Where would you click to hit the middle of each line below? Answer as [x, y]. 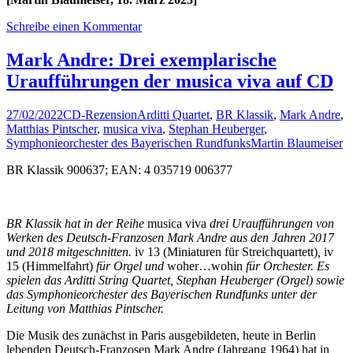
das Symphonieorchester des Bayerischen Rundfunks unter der [162, 295]
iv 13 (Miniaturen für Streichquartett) [226, 252]
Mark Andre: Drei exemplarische [141, 60]
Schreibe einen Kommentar [74, 27]
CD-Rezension [100, 115]
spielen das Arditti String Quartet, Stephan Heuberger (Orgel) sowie [175, 281]
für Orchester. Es [286, 266]
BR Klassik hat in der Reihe [77, 224]
